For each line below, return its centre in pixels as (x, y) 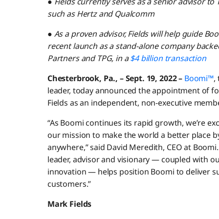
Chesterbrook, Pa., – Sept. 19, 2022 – (115, 78)
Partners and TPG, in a (89, 58)
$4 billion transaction (168, 58)
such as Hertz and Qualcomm (101, 14)
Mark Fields (69, 204)
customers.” (69, 184)
